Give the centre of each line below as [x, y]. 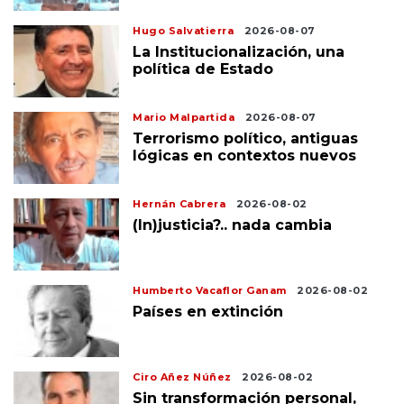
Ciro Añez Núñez [182, 377]
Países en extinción [208, 312]
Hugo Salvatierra [184, 31]
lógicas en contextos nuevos [245, 156]
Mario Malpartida [184, 118]
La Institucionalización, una [239, 52]
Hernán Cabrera [179, 204]
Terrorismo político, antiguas [246, 139]
